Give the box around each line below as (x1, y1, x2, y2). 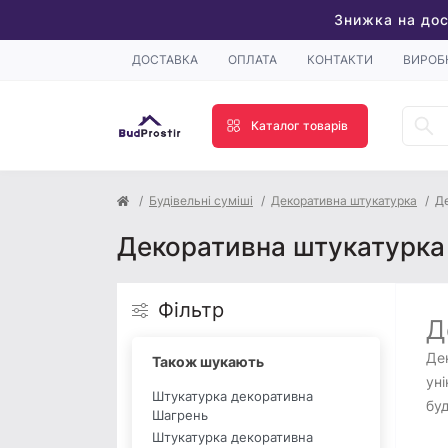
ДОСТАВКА (132, 52, 198, 68)
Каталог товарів (251, 117, 348, 133)
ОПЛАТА (228, 52, 277, 68)
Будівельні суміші (149, 193, 253, 209)
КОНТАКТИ (307, 52, 373, 68)
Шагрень (152, 407, 208, 424)
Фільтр (158, 298, 224, 323)
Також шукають (152, 353, 264, 371)
